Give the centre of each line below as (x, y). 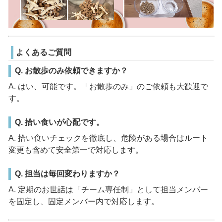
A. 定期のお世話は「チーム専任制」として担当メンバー (108, 190)
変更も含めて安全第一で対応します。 (76, 150)
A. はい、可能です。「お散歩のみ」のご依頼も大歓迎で (108, 87)
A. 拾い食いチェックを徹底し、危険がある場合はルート (108, 138)
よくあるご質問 (43, 53)
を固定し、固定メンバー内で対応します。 (83, 202)
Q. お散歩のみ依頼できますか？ (71, 71)
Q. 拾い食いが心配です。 (59, 122)
